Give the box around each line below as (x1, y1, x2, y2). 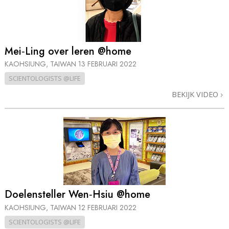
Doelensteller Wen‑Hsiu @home (5, 187, 150, 202)
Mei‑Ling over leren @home (5, 43, 131, 59)
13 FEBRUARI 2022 (78, 59, 136, 70)
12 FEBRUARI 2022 (78, 202, 136, 213)
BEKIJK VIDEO (172, 89, 220, 100)
